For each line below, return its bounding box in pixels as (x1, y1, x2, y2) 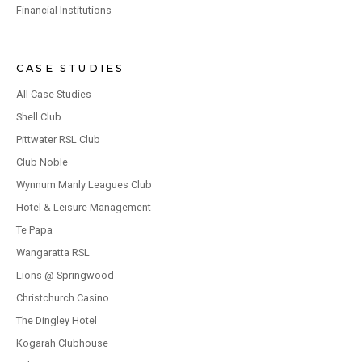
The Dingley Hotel (16, 314, 97, 327)
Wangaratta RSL (16, 246, 90, 259)
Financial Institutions (16, 4, 112, 17)
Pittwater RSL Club (16, 133, 100, 146)
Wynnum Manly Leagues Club (16, 179, 152, 192)
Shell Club (16, 111, 61, 124)
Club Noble (16, 156, 68, 169)
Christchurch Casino (16, 292, 109, 305)
